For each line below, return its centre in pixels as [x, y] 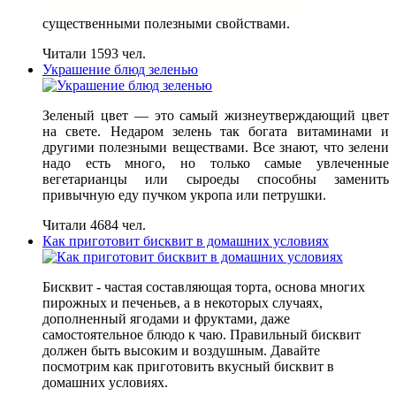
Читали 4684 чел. [94, 225]
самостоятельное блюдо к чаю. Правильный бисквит [202, 335]
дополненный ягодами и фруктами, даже [166, 319]
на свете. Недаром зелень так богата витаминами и [216, 132]
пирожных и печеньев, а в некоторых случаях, [183, 303]
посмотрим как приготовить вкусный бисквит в [188, 367]
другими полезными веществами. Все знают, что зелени [216, 148]
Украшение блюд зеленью [120, 70]
